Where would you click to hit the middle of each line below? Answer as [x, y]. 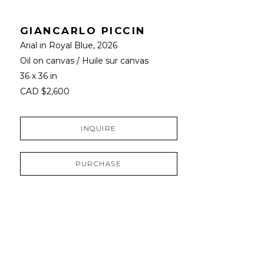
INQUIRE [99, 128]
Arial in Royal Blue [56, 45]
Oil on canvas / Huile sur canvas [84, 60]
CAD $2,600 [44, 91]
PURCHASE [99, 164]
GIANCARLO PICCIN [82, 30]
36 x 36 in [38, 76]
